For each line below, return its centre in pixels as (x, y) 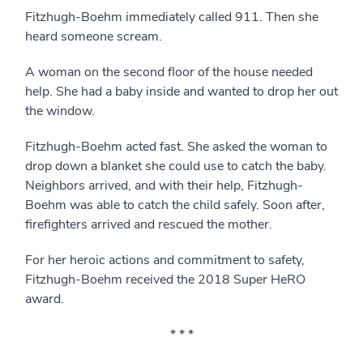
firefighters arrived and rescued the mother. (149, 224)
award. (46, 299)
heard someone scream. (94, 36)
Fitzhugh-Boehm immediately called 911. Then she (172, 17)
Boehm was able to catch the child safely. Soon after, (175, 205)
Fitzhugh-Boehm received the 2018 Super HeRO (165, 280)
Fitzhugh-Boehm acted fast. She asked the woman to (176, 147)
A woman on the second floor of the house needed (169, 72)
